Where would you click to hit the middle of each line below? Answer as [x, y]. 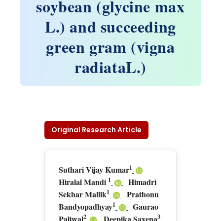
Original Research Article [96, 130]
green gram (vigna [110, 47]
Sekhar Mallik [83, 194]
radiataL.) [110, 67]
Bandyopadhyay [86, 206]
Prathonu [143, 194]
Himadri [142, 182]
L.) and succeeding [110, 26]
